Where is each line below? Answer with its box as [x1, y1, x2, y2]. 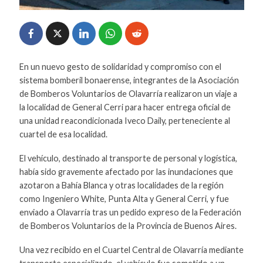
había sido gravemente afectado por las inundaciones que [19, 166, 233, 177]
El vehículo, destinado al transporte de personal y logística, [19, 153, 237, 163]
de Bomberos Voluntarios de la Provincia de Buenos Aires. [19, 220, 237, 231]
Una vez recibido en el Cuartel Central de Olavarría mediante [19, 244, 244, 255]
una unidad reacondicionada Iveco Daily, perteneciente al [19, 115, 230, 126]
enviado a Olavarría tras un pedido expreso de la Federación [19, 207, 241, 217]
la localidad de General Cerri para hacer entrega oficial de [19, 102, 231, 112]
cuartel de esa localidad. [19, 129, 107, 139]
